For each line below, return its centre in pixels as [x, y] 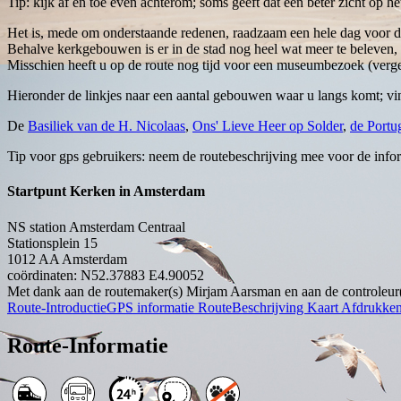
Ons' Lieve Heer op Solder [268, 126]
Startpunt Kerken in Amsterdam [106, 192]
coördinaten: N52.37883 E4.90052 [106, 275]
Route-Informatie [88, 345]
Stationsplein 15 [52, 243]
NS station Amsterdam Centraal [96, 226]
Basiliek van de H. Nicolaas [107, 126]
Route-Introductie [57, 307]
